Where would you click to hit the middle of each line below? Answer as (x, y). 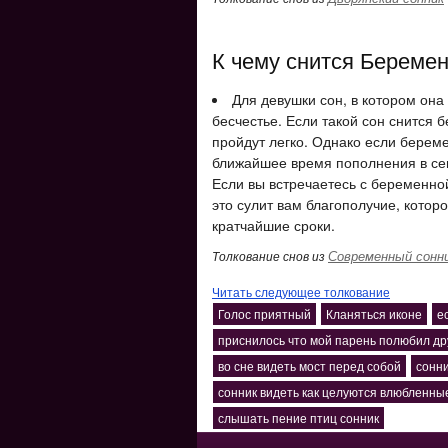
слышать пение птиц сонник (298, 417)
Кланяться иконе (374, 313)
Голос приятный (264, 313)
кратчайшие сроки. (273, 225)
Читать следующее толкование (301, 291)
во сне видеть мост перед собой (309, 365)
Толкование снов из (270, 255)
